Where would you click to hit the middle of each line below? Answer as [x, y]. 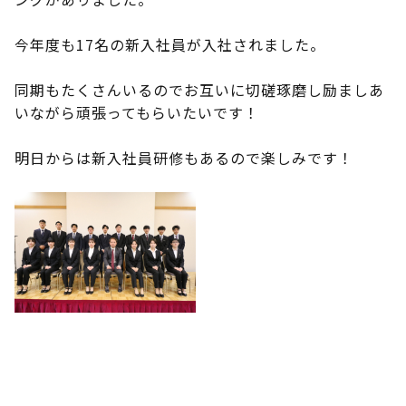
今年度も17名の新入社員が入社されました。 [169, 44]
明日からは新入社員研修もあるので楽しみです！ [184, 157]
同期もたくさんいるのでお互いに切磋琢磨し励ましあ [199, 89]
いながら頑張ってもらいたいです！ [136, 112]
